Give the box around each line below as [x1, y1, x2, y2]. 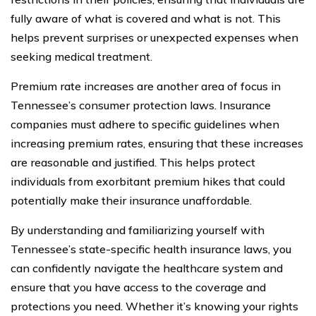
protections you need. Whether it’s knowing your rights [11, 298, 298, 313]
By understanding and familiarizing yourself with [11, 222, 265, 237]
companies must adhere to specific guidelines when [11, 116, 279, 131]
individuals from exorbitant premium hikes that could [11, 174, 285, 188]
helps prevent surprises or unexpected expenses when [11, 30, 298, 44]
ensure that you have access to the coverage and [11, 279, 266, 294]
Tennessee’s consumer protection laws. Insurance [11, 97, 271, 112]
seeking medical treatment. [11, 49, 152, 63]
